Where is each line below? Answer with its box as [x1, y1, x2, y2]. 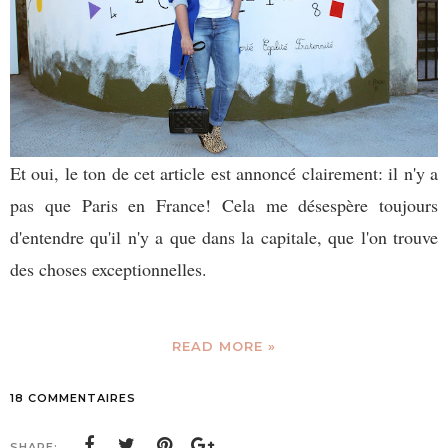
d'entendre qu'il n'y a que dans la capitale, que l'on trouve [10, 225, 438, 250]
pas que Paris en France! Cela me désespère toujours [10, 193, 438, 218]
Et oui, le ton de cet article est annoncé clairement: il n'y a [10, 161, 438, 186]
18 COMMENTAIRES [10, 391, 136, 406]
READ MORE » [172, 338, 276, 355]
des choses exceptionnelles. [10, 257, 213, 282]
